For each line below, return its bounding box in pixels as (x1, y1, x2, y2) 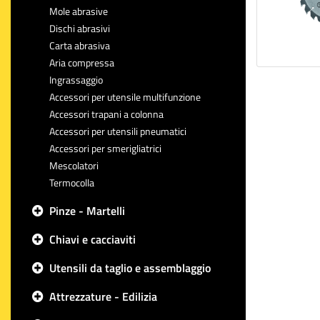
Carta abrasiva (49, 38, 110, 53)
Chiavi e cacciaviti (49, 231, 136, 248)
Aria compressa (49, 55, 114, 70)
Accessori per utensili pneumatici (49, 124, 186, 139)
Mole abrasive (49, 4, 108, 19)
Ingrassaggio (49, 72, 103, 87)
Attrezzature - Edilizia (49, 288, 157, 305)
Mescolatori (49, 158, 99, 173)
